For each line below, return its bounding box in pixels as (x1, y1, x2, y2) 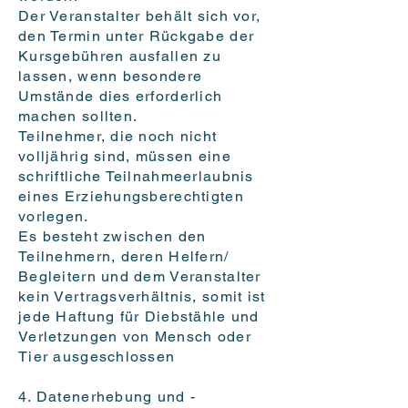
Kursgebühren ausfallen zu (18, 47, 221, 66)
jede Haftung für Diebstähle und (18, 308, 260, 326)
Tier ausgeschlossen (18, 348, 176, 366)
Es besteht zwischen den (18, 228, 207, 246)
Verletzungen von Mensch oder (18, 328, 251, 346)
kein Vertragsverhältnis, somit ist (18, 288, 266, 306)
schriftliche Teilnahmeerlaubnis (18, 168, 254, 186)
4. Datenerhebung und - (18, 388, 197, 406)
